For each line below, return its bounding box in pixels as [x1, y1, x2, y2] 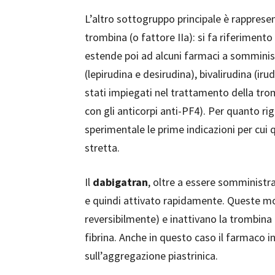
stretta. [85, 141, 120, 155]
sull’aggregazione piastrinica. [85, 249, 218, 263]
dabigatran [93, 175, 148, 189]
